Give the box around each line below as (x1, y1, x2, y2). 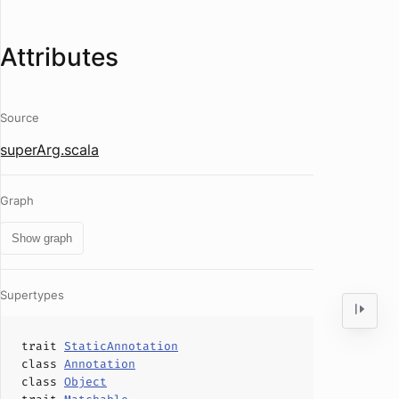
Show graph (12, 232, 72, 245)
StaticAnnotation (64, 338, 178, 354)
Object (64, 374, 107, 389)
